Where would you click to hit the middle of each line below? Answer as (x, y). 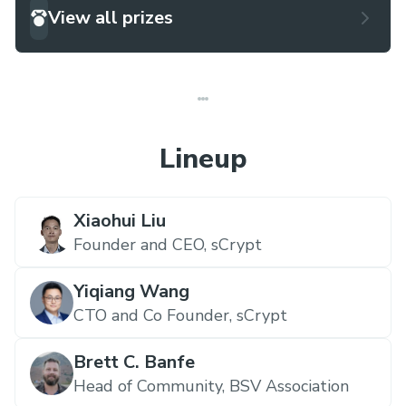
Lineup (203, 159)
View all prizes (111, 18)
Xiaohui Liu (120, 221)
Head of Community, (149, 386)
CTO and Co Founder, (153, 315)
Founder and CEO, (140, 245)
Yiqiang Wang (131, 291)
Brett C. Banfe (134, 362)
